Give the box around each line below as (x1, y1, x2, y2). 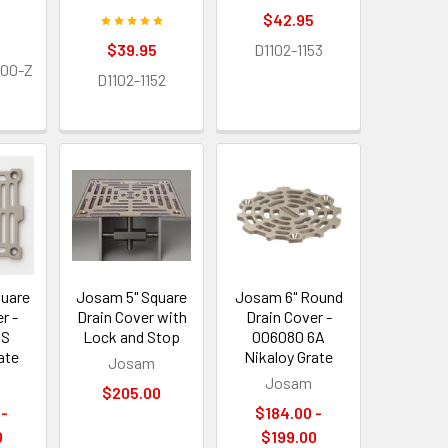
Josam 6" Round (234, 286, 343, 306)
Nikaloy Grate (244, 346, 334, 366)
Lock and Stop (83, 326, 181, 346)
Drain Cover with (76, 306, 187, 326)
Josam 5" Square (76, 286, 188, 306)
